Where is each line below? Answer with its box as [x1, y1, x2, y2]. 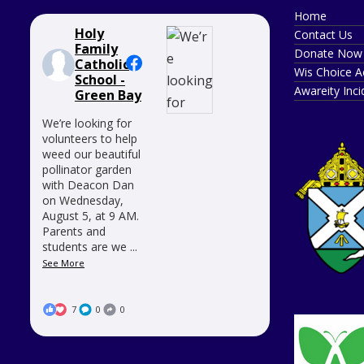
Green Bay [75, 86, 141, 104]
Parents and [42, 223, 106, 239]
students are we [42, 239, 127, 254]
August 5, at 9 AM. [42, 208, 139, 223]
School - [75, 71, 125, 89]
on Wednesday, [42, 193, 123, 208]
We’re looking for [42, 115, 132, 131]
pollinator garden [42, 162, 132, 177]
